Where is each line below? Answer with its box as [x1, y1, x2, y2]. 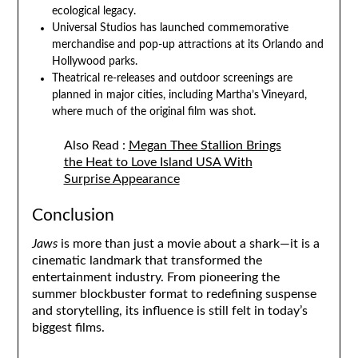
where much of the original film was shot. [51, 105, 256, 117]
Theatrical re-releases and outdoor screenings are [51, 72, 292, 84]
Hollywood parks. [51, 55, 137, 67]
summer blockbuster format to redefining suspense [31, 287, 316, 300]
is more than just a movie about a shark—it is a [57, 237, 320, 250]
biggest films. [31, 320, 105, 334]
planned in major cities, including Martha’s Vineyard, [51, 89, 307, 101]
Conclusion [31, 206, 114, 224]
